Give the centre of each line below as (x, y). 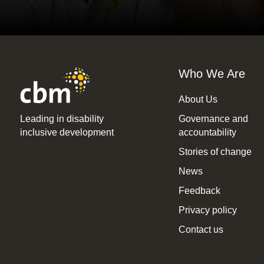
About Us (198, 100)
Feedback (199, 191)
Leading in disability (62, 118)
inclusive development (67, 132)
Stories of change (215, 152)
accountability (207, 133)
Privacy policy (207, 210)
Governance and (213, 119)
